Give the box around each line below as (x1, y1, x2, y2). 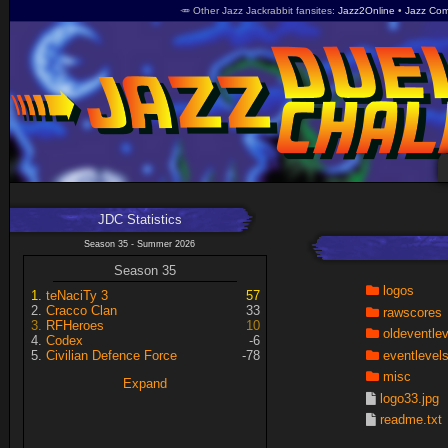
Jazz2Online (338, 5, 395, 16)
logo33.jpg (379, 390, 439, 406)
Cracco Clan (45, 303, 117, 319)
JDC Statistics (97, 212, 182, 227)
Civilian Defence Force (45, 348, 177, 364)
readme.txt (379, 412, 442, 427)
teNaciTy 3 (45, 288, 108, 304)
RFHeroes (45, 318, 104, 334)
